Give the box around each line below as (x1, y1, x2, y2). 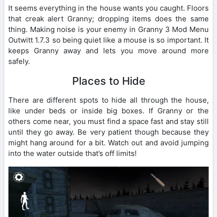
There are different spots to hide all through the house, (8, 95, 209, 105)
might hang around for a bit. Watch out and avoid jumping (8, 138, 209, 148)
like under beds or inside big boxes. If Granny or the (8, 106, 209, 116)
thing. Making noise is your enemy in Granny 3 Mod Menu (8, 25, 209, 34)
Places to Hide (72, 75, 145, 88)
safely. (8, 57, 30, 66)
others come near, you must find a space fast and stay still (8, 117, 209, 126)
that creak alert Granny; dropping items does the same (8, 14, 209, 24)
